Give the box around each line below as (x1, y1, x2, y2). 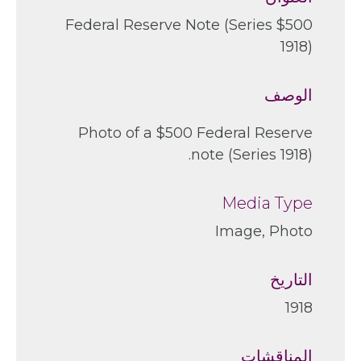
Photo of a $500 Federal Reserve (78, 123, 313, 142)
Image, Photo (215, 222, 313, 240)
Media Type (222, 193, 313, 213)
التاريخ (270, 269, 313, 289)
